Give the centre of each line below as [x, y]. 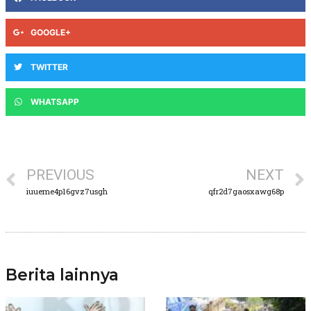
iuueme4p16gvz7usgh [67, 192]
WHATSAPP [55, 102]
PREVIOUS [60, 175]
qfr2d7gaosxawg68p [246, 192]
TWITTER [49, 67]
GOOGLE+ [51, 33]
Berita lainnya [62, 275]
